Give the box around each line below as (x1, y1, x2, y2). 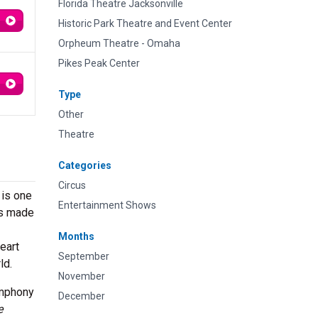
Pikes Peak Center (58, 57, 140, 69)
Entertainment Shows (58, 199, 156, 211)
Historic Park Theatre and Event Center (58, 18, 232, 29)
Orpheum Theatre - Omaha (58, 38, 180, 49)
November (58, 270, 105, 282)
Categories (58, 160, 111, 171)
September (58, 251, 109, 262)
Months (58, 231, 94, 242)
